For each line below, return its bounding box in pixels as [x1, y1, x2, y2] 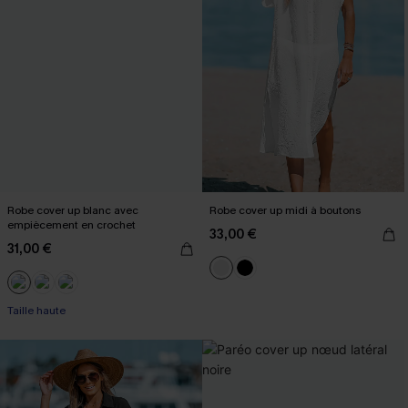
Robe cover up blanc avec [7, 203, 138, 218]
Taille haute [7, 303, 66, 318]
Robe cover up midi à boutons [209, 203, 361, 218]
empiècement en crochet [7, 218, 136, 232]
